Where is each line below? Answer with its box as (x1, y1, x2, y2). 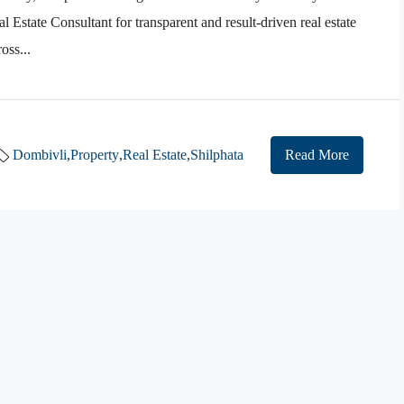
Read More (285, 147, 349, 163)
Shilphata (190, 147, 243, 163)
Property (70, 147, 119, 163)
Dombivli (13, 147, 67, 163)
